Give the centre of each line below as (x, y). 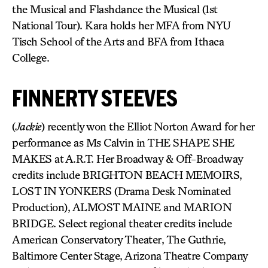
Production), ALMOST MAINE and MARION (122, 207)
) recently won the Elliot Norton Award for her (147, 126)
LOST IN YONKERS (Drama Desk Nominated (122, 191)
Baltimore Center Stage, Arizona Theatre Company (130, 255)
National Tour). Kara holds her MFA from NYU (121, 25)
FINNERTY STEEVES (95, 98)
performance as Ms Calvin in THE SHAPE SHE (123, 142)
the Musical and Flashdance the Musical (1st (115, 9)
